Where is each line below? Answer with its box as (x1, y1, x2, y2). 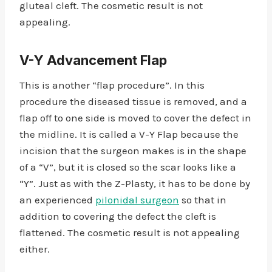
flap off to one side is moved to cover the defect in (19, 112, 251, 124)
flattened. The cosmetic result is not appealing (19, 226, 240, 239)
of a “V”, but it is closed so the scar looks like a (19, 161, 236, 173)
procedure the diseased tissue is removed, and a (19, 95, 247, 107)
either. (19, 243, 50, 255)
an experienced (19, 194, 95, 206)
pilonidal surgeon (95, 194, 179, 206)
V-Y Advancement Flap (19, 52, 167, 68)
